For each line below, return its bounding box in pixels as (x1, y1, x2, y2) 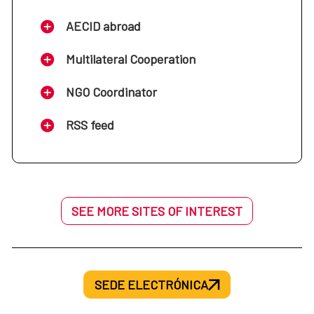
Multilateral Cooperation (66, 51, 196, 67)
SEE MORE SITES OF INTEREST (71, 203, 243, 219)
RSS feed (66, 117, 114, 133)
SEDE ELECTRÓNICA (94, 277, 208, 293)
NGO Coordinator (66, 84, 157, 100)
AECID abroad (66, 18, 141, 34)
